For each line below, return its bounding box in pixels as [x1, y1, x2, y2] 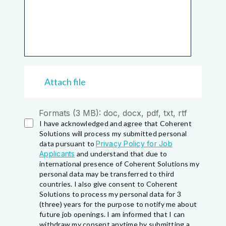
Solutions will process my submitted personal [39, 129, 187, 138]
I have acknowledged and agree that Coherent [39, 119, 192, 128]
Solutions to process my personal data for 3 [39, 189, 181, 198]
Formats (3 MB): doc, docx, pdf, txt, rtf [39, 107, 187, 118]
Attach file [44, 76, 86, 87]
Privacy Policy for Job [96, 139, 173, 148]
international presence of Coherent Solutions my [39, 159, 199, 168]
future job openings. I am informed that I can [39, 209, 185, 218]
